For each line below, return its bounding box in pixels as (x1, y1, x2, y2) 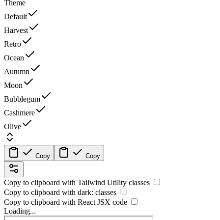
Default (4, 12, 27, 21)
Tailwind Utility (78, 178, 127, 187)
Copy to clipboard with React (4, 198, 97, 207)
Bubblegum (4, 95, 40, 104)
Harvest (4, 26, 28, 35)
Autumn (4, 67, 29, 76)
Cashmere (4, 109, 35, 117)
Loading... (4, 207, 36, 216)
